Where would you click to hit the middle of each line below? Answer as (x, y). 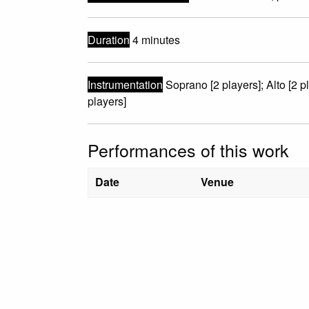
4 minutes (154, 39)
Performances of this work (188, 149)
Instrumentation (125, 84)
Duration (108, 39)
